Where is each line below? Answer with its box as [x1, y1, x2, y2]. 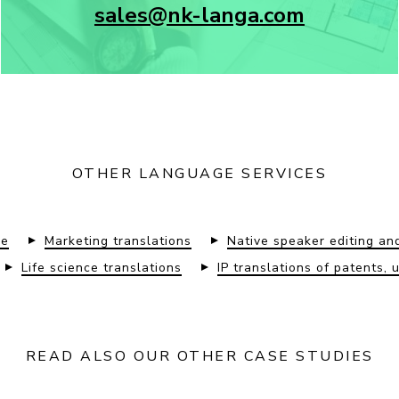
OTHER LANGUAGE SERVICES [71, 164, 328, 183]
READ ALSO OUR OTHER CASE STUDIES [25, 346, 374, 366]
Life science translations [20, 259, 182, 276]
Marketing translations [45, 232, 191, 249]
